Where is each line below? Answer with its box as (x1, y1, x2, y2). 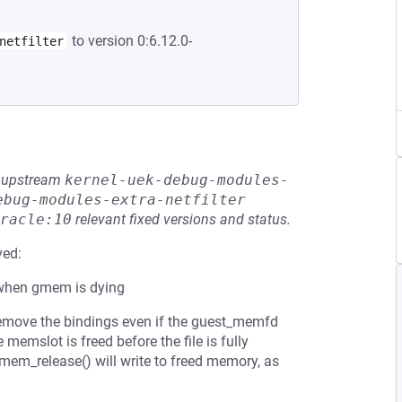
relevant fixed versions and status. (72, 211, 291, 228)
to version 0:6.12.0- (68, 32, 192, 49)
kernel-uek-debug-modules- (65, 171, 289, 188)
